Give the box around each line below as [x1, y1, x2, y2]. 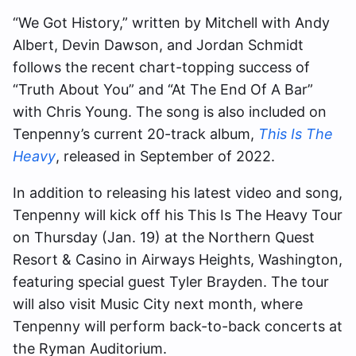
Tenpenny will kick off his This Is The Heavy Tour [13, 207, 342, 223]
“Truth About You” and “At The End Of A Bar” [13, 81, 313, 98]
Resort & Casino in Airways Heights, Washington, [13, 251, 342, 268]
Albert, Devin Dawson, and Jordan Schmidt [13, 37, 304, 53]
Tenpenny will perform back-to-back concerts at [13, 318, 342, 335]
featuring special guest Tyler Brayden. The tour [13, 273, 329, 290]
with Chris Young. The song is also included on [13, 103, 327, 120]
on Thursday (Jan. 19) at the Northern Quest [13, 229, 315, 246]
